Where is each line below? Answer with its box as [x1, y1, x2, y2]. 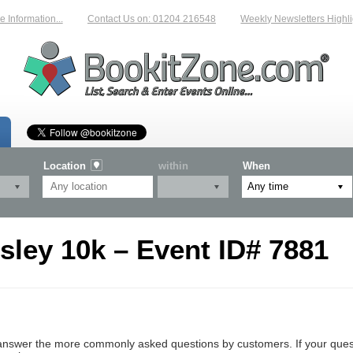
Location [43, 159, 86, 172]
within [158, 159, 188, 172]
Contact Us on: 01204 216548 [80, 13, 209, 24]
